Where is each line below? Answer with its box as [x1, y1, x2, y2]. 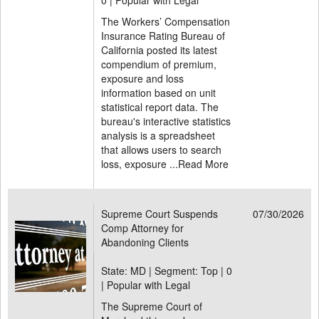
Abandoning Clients [101, 235, 189, 249]
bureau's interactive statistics [101, 114, 231, 128]
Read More [178, 157, 229, 171]
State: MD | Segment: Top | [101, 263, 226, 278]
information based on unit [101, 85, 216, 100]
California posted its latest [101, 43, 217, 57]
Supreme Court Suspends [101, 206, 218, 221]
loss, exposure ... [101, 157, 178, 171]
